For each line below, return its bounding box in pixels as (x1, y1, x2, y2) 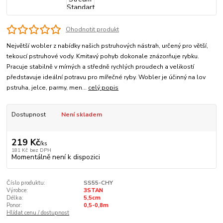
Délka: (6, 194, 24, 202)
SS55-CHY (83, 179, 113, 187)
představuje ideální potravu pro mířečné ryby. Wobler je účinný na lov (6, 73, 206, 82)
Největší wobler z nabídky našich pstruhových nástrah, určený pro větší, (6, 42, 209, 50)
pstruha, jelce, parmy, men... (6, 84, 89, 92)
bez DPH (29, 146, 51, 154)
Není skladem (61, 111, 102, 119)
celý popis (88, 84, 119, 92)
